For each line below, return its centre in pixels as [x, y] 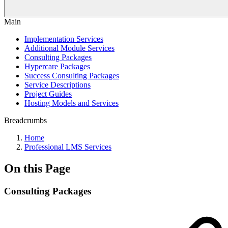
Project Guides [48, 94]
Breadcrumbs [25, 120]
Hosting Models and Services [72, 103]
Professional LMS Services [68, 147]
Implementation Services [64, 39]
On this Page [37, 168]
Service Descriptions [58, 85]
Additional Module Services [69, 48]
